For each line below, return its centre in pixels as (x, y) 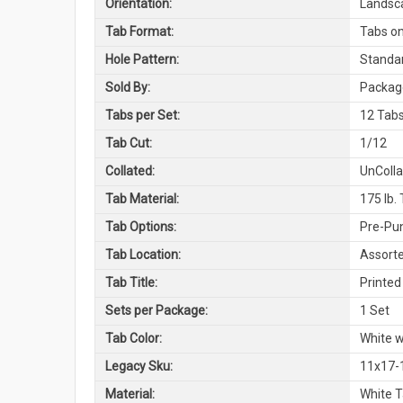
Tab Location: (143, 255)
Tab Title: (131, 283)
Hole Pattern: (142, 60)
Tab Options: (140, 227)
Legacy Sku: (139, 367)
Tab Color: (133, 339)
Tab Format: (139, 32)
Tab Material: (142, 199)
